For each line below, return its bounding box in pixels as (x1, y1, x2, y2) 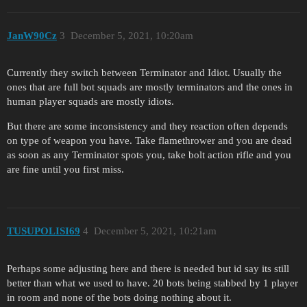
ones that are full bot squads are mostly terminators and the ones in (7, 82, 293, 93)
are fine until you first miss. (7, 164, 124, 175)
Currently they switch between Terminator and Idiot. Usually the (7, 67, 282, 79)
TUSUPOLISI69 (7, 225, 80, 236)
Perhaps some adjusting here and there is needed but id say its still (7, 262, 289, 274)
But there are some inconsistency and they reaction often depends (7, 121, 288, 132)
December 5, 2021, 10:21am (93, 225, 217, 236)
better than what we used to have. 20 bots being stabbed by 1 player (7, 277, 298, 288)
